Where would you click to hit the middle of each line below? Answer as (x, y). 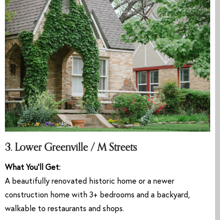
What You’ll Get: (33, 168)
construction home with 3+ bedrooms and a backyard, (97, 196)
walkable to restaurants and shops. (65, 209)
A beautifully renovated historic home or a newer (90, 182)
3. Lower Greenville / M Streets (71, 148)
